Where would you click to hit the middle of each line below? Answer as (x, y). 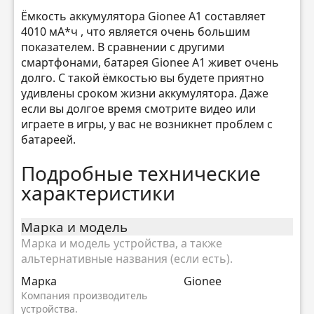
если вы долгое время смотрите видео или (138, 109)
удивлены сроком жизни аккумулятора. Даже (145, 94)
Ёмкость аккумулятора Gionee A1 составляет (143, 16)
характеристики (98, 192)
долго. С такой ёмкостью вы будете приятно (143, 78)
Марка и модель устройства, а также (122, 243)
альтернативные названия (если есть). (127, 258)
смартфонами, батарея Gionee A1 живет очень (150, 63)
